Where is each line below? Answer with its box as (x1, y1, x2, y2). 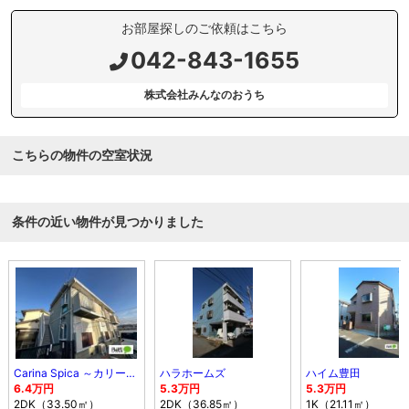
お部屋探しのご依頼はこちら (121, 20, 288, 36)
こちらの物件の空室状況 (12, 147, 153, 163)
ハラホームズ (159, 366, 225, 380)
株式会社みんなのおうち (143, 88, 265, 101)
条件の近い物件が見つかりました (12, 214, 204, 229)
